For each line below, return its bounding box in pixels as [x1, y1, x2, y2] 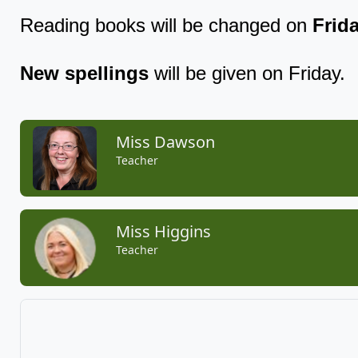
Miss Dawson [116, 131, 215, 153]
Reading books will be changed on [20, 14, 312, 37]
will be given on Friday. [154, 62, 345, 85]
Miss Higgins [116, 221, 211, 243]
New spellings [20, 62, 154, 85]
